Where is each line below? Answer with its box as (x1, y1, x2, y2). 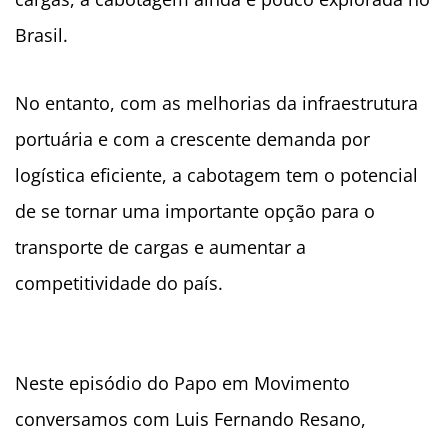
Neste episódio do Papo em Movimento (15, 371, 350, 396)
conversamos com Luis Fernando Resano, (15, 407, 366, 432)
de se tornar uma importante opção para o (15, 199, 375, 224)
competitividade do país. (15, 271, 223, 296)
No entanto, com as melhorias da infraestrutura (15, 91, 418, 116)
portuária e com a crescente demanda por (15, 127, 370, 152)
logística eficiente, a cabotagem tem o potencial (15, 163, 418, 188)
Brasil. (15, 23, 68, 48)
